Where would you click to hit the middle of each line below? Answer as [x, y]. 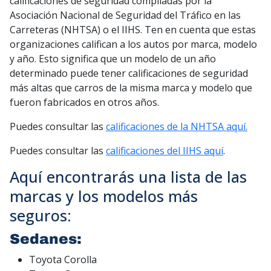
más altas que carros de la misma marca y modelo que [131, 88]
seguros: [41, 216]
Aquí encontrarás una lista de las [128, 177]
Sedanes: [48, 239]
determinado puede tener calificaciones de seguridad [129, 73]
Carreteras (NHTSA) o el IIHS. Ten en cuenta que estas [133, 30]
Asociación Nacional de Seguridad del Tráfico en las [125, 15]
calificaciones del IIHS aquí [165, 151]
